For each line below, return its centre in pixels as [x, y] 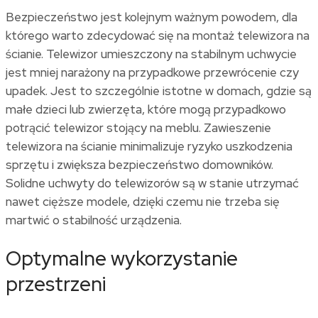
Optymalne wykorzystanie [122, 259]
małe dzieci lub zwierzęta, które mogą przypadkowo [146, 110]
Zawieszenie [237, 128]
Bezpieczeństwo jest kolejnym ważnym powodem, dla [152, 17]
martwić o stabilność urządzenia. [95, 220]
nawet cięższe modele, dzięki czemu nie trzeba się [143, 202]
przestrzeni [56, 284]
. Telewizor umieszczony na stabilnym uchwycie [169, 54]
